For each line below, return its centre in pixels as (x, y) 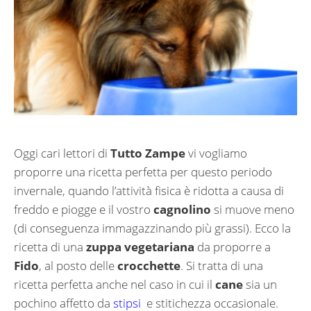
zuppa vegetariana (142, 247)
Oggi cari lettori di (62, 153)
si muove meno (253, 210)
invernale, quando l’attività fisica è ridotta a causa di (149, 191)
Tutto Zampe (148, 153)
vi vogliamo (216, 153)
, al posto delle (78, 266)
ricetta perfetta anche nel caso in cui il (115, 285)
